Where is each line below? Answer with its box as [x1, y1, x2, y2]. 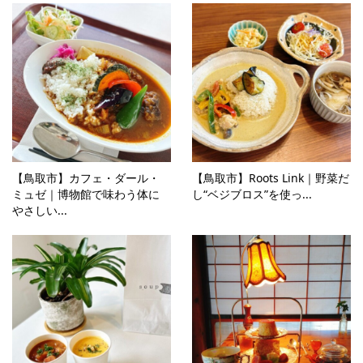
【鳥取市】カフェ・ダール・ [12, 170, 160, 186]
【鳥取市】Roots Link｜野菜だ [192, 170, 350, 186]
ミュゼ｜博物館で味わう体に [12, 186, 160, 202]
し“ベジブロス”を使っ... [192, 186, 313, 202]
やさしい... [12, 203, 67, 218]
